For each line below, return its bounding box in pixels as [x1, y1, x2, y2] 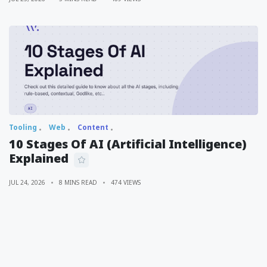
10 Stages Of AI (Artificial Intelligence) [9, 135, 247, 152]
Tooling [9, 122, 37, 132]
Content [77, 122, 108, 132]
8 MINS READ [59, 178, 97, 187]
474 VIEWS [111, 178, 141, 187]
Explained [9, 150, 69, 166]
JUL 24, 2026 [9, 178, 45, 187]
